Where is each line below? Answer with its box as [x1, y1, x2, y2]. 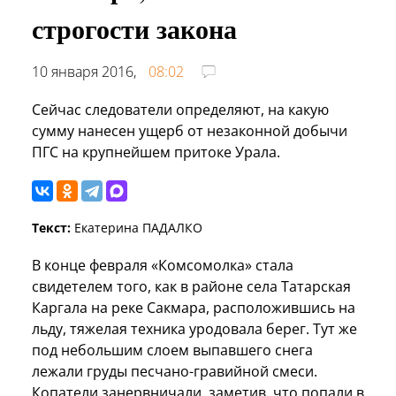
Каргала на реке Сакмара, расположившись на [32, 297, 355, 317]
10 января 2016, [32, 61, 140, 81]
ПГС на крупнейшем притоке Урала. [32, 141, 280, 162]
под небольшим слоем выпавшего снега [32, 339, 313, 360]
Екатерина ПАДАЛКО [71, 218, 202, 236]
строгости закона [32, 8, 237, 48]
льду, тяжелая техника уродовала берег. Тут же [32, 318, 357, 339]
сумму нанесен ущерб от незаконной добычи [32, 120, 347, 141]
